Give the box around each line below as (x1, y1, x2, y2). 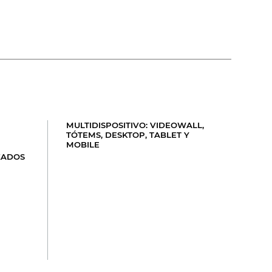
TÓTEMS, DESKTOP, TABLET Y (66, 129, 190, 140)
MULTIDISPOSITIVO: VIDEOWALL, (66, 120, 205, 130)
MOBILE (66, 139, 100, 149)
